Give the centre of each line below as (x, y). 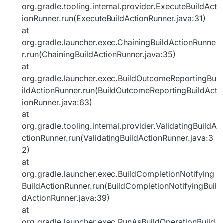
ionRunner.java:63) (57, 102)
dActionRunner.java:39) (66, 198)
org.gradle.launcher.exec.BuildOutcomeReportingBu (119, 78)
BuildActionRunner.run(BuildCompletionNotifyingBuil (119, 186)
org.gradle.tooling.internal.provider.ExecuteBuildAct (119, 7)
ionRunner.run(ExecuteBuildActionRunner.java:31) (114, 19)
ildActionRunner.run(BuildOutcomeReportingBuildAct (119, 90)
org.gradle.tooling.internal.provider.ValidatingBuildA (119, 126)
